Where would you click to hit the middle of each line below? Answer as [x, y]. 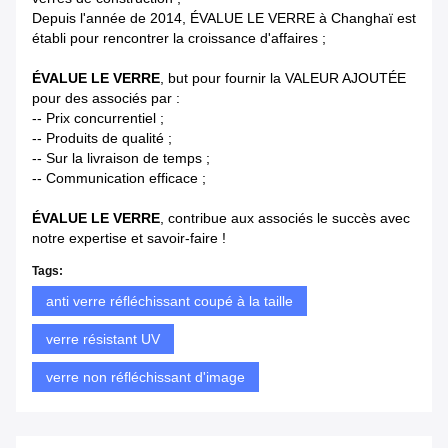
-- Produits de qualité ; [102, 138]
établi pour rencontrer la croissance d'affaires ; [179, 38]
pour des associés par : [106, 98]
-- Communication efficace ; [119, 178]
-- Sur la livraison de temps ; [121, 158]
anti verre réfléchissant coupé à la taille [169, 301]
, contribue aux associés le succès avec [285, 218]
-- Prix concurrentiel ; [98, 118]
